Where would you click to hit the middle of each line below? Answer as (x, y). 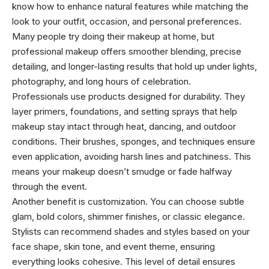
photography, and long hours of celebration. (101, 81)
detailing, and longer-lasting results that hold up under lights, (134, 66)
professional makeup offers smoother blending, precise (127, 51)
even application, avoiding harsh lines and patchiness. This (131, 156)
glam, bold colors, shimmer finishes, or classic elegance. (128, 216)
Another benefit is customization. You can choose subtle (128, 201)
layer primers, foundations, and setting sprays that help (125, 111)
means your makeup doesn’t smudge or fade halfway (122, 171)
